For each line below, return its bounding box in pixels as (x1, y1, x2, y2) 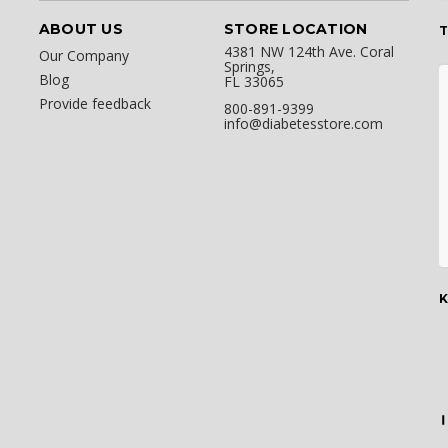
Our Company (38, 46, 129, 66)
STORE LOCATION (223, 20, 368, 39)
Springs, (223, 57, 275, 77)
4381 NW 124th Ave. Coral (223, 42, 394, 62)
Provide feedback (38, 94, 151, 114)
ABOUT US (38, 20, 123, 39)
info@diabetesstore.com (223, 114, 383, 134)
